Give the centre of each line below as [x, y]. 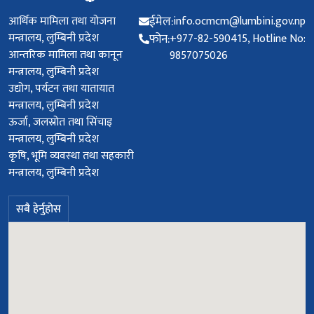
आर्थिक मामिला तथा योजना [62, 24]
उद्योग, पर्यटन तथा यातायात [61, 91]
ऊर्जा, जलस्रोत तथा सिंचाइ [60, 125]
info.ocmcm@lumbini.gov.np [239, 24]
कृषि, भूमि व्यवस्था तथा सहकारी [71, 159]
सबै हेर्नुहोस [39, 212]
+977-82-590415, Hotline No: [238, 42]
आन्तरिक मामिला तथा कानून [66, 58]
